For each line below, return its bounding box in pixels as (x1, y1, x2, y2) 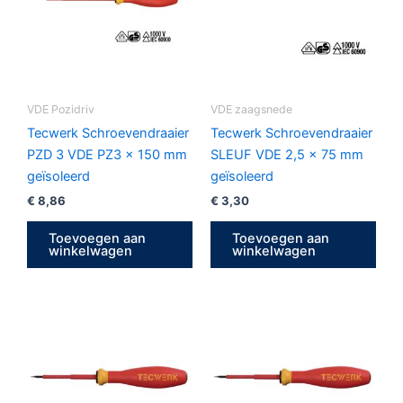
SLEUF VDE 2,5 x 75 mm (210, 147, 363, 164)
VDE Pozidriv (27, 102, 94, 116)
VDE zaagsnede (210, 102, 292, 116)
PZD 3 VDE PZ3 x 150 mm (27, 147, 187, 164)
